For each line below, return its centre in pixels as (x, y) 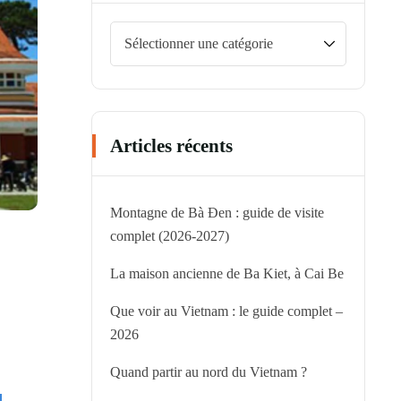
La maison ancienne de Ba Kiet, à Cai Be (227, 273)
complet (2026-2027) (170, 236)
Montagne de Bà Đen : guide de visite (217, 213)
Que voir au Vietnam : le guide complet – (226, 311)
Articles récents (171, 146)
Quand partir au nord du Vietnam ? (209, 372)
